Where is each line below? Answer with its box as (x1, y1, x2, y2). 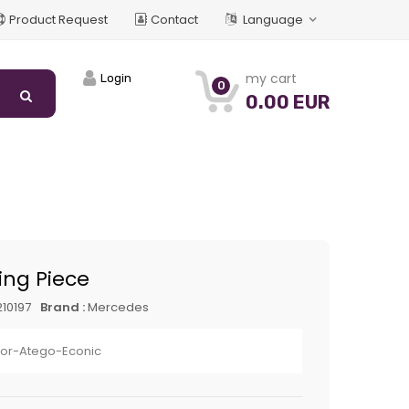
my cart (246, 69, 297, 88)
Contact (150, 11, 198, 28)
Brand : (40, 299, 88, 316)
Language (239, 11, 306, 28)
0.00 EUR (246, 91, 330, 113)
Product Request (8, 11, 108, 28)
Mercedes (88, 299, 149, 316)
